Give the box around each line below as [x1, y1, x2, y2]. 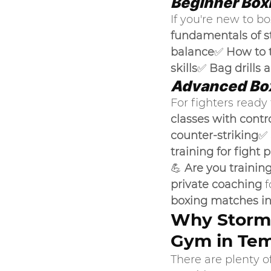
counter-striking [171, 129, 258, 142]
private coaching [171, 178, 262, 191]
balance [171, 45, 214, 59]
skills [171, 62, 197, 75]
